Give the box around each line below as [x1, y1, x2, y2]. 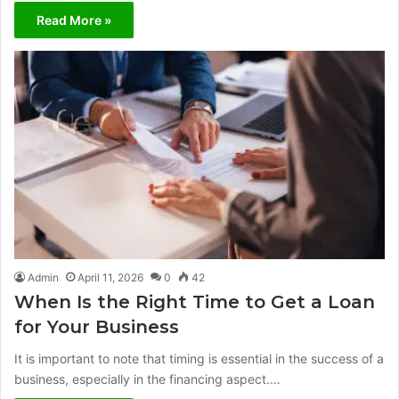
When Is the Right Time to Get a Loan [14, 291, 375, 313]
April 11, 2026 [77, 271, 143, 285]
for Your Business [14, 316, 184, 338]
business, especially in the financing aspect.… [14, 371, 281, 387]
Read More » [37, 12, 111, 28]
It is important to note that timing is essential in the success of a [14, 351, 384, 367]
